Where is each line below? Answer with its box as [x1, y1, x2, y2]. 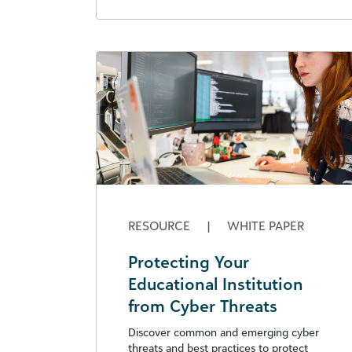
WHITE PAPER [224, 217, 304, 233]
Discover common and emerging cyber [128, 324, 319, 339]
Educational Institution [128, 273, 303, 294]
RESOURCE [128, 217, 193, 233]
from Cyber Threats [128, 295, 277, 316]
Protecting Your [128, 251, 249, 272]
